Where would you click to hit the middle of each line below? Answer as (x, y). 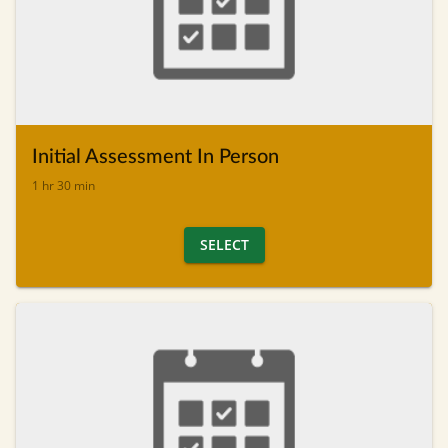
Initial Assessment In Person (155, 156)
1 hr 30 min (63, 185)
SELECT (224, 244)
